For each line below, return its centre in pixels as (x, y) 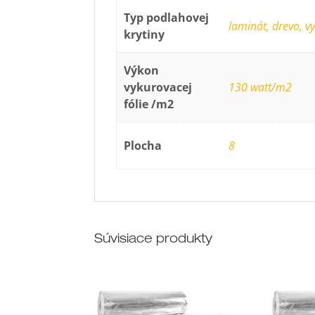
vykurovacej (157, 87)
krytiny (144, 34)
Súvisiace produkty (154, 240)
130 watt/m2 (260, 87)
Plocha (142, 146)
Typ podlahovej (166, 18)
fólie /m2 (148, 104)
